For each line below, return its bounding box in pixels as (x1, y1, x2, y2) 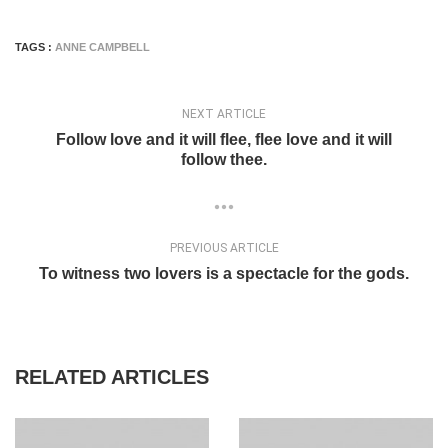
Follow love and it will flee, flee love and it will (56, 131, 392, 148)
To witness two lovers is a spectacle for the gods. (39, 265, 409, 283)
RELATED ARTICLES (15, 366, 209, 389)
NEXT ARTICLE (182, 107, 266, 121)
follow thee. (181, 151, 267, 168)
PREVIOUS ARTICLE (169, 241, 279, 256)
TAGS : (15, 41, 55, 53)
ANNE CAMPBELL (55, 41, 150, 53)
